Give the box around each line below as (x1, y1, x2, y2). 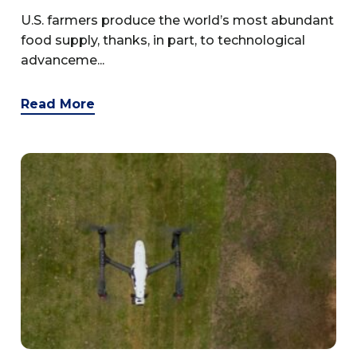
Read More (21, 96, 95, 112)
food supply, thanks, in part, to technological (21, 33, 305, 49)
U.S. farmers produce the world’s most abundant (21, 13, 334, 29)
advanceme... (21, 53, 104, 69)
